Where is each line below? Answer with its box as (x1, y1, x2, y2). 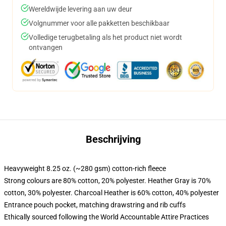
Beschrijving (85, 133, 141, 145)
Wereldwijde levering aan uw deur (29, 5, 132, 13)
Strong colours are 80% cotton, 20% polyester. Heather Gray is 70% (4, 177, 211, 185)
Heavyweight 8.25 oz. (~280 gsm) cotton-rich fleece (4, 164, 166, 173)
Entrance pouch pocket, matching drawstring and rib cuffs (4, 201, 186, 209)
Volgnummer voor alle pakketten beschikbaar (29, 19, 169, 27)
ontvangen (29, 43, 63, 51)
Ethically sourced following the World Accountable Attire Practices (4, 213, 209, 221)
